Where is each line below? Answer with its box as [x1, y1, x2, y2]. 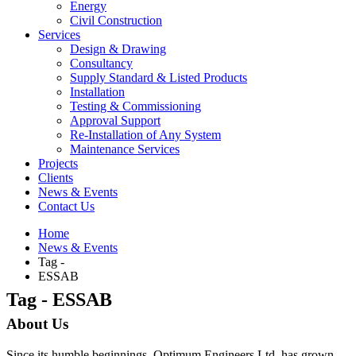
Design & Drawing [70, 42, 166, 56]
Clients [38, 171, 73, 184]
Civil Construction [70, 14, 162, 27]
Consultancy [70, 56, 133, 70]
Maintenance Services [70, 142, 180, 156]
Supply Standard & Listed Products [70, 71, 247, 84]
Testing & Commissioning [70, 99, 201, 113]
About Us [6, 315, 68, 332]
